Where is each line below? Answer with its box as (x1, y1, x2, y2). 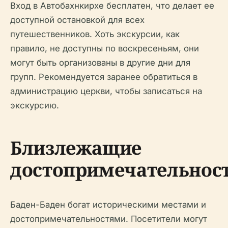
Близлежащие (10, 135, 142, 161)
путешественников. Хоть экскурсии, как (10, 29, 180, 40)
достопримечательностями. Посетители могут (10, 214, 207, 224)
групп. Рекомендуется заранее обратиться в (10, 72, 197, 82)
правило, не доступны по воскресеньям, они (10, 43, 199, 54)
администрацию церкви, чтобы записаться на (10, 86, 202, 97)
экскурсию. (10, 100, 59, 111)
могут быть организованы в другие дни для (10, 58, 190, 68)
